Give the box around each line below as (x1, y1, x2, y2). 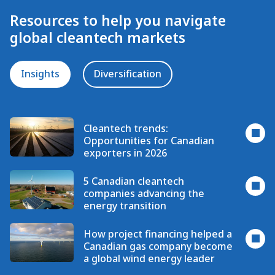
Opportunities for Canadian (83, 133, 214, 147)
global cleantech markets (10, 27, 187, 47)
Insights (21, 67, 60, 81)
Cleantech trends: (83, 121, 168, 135)
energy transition (83, 198, 166, 212)
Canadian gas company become (83, 239, 233, 253)
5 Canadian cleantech (83, 174, 184, 188)
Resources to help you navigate (10, 10, 226, 30)
